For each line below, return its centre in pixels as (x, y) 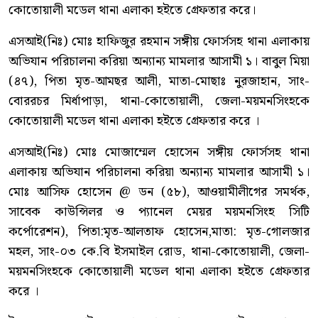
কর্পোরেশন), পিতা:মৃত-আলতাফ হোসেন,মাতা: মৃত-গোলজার (159, 232)
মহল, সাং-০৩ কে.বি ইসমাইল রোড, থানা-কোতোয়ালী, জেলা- (159, 252)
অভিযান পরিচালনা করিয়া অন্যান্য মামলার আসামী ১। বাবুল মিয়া (159, 62)
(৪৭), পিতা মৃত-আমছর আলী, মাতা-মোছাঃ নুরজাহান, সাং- (159, 82)
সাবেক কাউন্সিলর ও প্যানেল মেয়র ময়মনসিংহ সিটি (159, 212)
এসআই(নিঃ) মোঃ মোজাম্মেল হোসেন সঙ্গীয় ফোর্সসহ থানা (159, 153)
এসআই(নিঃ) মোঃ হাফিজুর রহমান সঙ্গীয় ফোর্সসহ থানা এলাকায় (159, 42)
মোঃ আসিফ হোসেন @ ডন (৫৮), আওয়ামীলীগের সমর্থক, (159, 192)
